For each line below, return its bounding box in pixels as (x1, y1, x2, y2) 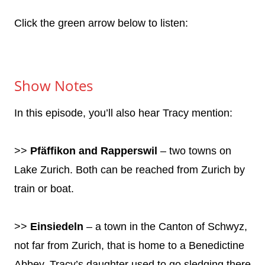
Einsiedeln (30, 220, 83, 232)
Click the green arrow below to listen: (14, 17, 188, 29)
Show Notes (14, 75, 93, 95)
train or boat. (14, 182, 74, 195)
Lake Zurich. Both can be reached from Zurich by (14, 163, 245, 176)
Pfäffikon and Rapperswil (30, 144, 157, 157)
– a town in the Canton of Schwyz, (83, 220, 247, 232)
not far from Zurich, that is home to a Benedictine (14, 239, 244, 251)
